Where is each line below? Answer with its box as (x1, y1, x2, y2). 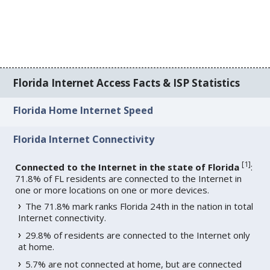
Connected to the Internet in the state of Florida (15, 160, 240, 173)
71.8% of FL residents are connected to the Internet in (15, 172, 242, 184)
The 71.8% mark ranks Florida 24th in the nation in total (25, 199, 254, 212)
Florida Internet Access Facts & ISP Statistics (13, 75, 240, 90)
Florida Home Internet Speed (13, 104, 154, 118)
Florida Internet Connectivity (13, 132, 155, 146)
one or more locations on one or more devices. (15, 183, 210, 196)
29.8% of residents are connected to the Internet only (25, 228, 251, 241)
